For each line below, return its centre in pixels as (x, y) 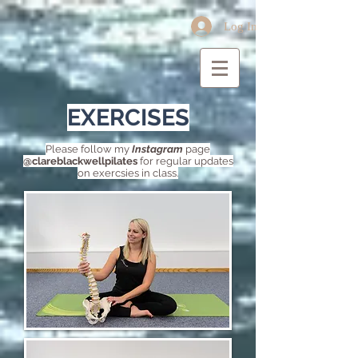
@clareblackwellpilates (80, 161)
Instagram (156, 149)
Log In (240, 26)
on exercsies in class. (128, 173)
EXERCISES (128, 117)
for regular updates (185, 161)
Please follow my (88, 149)
